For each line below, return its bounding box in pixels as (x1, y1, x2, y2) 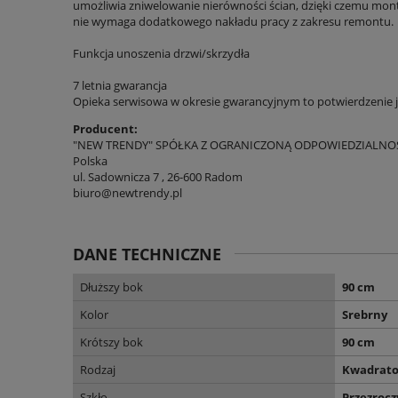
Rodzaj (80, 362, 115, 378)
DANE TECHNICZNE (73, 243, 221, 266)
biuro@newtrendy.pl (73, 185, 182, 202)
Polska (73, 153, 107, 170)
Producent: (73, 121, 138, 138)
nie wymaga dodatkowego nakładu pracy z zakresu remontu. (73, 13, 394, 30)
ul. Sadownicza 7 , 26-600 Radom (73, 169, 243, 186)
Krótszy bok (80, 334, 143, 351)
